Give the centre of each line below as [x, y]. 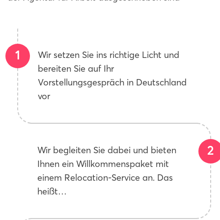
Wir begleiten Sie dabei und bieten [107, 150]
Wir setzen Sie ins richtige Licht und [109, 55]
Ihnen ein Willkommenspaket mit [103, 164]
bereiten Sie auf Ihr [76, 69]
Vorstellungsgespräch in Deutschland [112, 82]
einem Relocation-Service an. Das [105, 178]
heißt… [52, 191]
